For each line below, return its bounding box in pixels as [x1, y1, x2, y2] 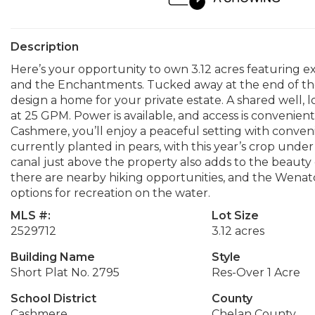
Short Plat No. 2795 [11, 266, 120, 279]
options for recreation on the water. [11, 186, 210, 200]
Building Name [11, 250, 95, 264]
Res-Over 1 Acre [211, 266, 300, 279]
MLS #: [11, 209, 51, 222]
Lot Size [211, 209, 259, 222]
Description [11, 40, 79, 53]
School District [11, 292, 96, 305]
